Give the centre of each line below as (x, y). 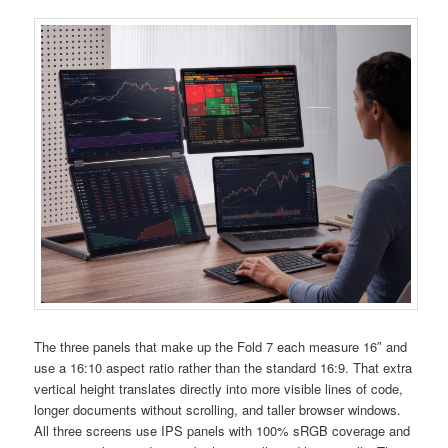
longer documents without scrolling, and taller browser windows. (218, 410)
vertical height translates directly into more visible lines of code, (219, 389)
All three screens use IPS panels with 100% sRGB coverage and (222, 431)
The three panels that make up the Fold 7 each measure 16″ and (221, 347)
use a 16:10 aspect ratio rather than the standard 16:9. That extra (223, 368)
